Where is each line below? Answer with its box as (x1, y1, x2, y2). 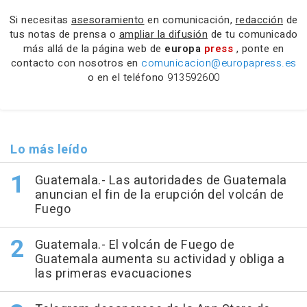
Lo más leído (10, 140, 88, 159)
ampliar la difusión (119, 26, 208, 42)
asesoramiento (71, 12, 145, 27)
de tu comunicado (208, 26, 298, 42)
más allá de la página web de (23, 40, 164, 56)
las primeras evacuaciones (34, 264, 192, 283)
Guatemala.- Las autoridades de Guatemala (34, 171, 287, 190)
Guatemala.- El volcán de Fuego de (34, 235, 234, 254)
